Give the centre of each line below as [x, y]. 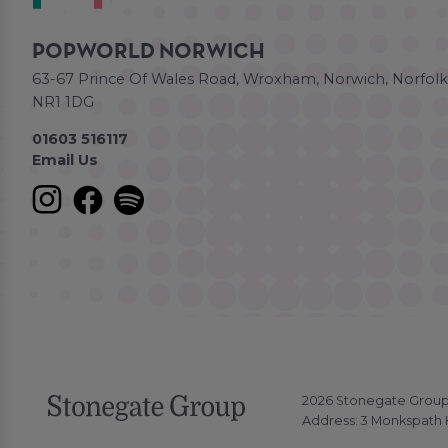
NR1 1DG [63, 102]
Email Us [65, 159]
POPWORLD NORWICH [148, 53]
